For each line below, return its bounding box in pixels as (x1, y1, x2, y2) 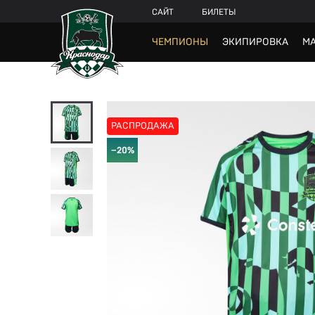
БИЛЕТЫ (202, 8, 236, 16)
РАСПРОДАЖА (111, 122, 174, 131)
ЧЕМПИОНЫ (152, 37, 208, 47)
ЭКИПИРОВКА (222, 37, 288, 47)
